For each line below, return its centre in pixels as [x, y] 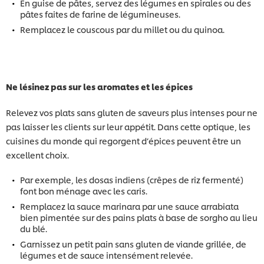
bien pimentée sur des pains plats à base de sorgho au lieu [139, 217]
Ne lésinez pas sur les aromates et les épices [99, 86]
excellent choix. [37, 154]
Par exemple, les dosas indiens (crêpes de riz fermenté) [132, 179]
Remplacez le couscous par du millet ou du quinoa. [122, 29]
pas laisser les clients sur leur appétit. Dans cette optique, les [128, 126]
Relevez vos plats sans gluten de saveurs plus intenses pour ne [132, 112]
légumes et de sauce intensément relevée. [107, 255]
